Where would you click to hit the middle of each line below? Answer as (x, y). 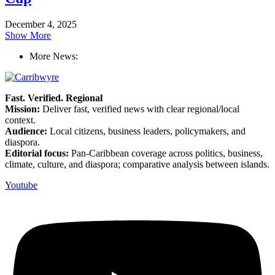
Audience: (26, 131)
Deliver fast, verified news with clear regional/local (140, 109)
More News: (54, 56)
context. (20, 120)
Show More (28, 35)
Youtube (21, 185)
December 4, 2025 (41, 24)
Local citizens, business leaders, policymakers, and (146, 131)
